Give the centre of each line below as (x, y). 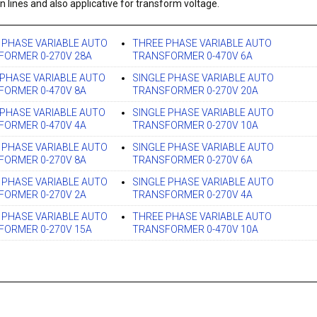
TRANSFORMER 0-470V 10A (196, 230)
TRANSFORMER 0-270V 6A (193, 160)
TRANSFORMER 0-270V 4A (193, 195)
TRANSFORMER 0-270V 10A (196, 126)
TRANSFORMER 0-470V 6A (193, 56)
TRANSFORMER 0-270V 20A (196, 91)
